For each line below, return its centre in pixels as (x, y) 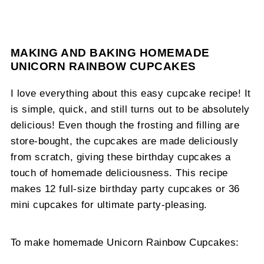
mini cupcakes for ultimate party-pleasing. (109, 204)
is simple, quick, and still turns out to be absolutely (130, 109)
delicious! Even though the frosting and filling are (125, 125)
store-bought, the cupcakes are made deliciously (124, 141)
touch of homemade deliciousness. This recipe (119, 172)
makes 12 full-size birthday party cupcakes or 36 (125, 188)
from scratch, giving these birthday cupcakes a (121, 156)
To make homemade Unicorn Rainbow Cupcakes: (125, 242)
